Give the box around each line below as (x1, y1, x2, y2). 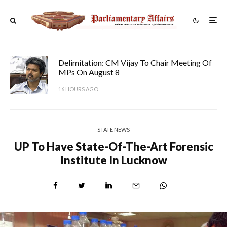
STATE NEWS (97, 126, 130, 133)
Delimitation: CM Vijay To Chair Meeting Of (58, 57, 212, 67)
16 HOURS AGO (58, 85, 98, 92)
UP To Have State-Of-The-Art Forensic (14, 139, 213, 154)
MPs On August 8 (58, 67, 120, 77)
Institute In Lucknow (60, 153, 167, 167)
